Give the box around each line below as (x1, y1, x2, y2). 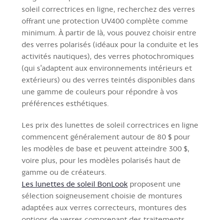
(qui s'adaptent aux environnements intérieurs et (22, 63, 192, 73)
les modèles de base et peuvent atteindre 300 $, (22, 143, 190, 153)
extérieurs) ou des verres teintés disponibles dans (22, 75, 195, 84)
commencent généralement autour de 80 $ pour (22, 132, 190, 141)
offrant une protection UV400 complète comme (22, 16, 188, 26)
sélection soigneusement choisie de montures (22, 191, 182, 200)
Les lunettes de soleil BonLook (22, 179, 128, 189)
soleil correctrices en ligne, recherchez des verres (22, 4, 195, 14)
